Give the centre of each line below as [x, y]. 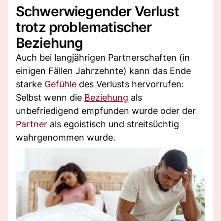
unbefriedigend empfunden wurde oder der [106, 110]
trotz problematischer [84, 27]
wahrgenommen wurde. [66, 137]
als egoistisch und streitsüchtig [113, 124]
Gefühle [60, 84]
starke [30, 84]
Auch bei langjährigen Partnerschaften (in [103, 57]
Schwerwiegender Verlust [97, 11]
